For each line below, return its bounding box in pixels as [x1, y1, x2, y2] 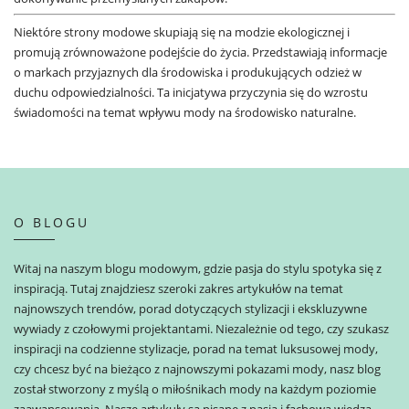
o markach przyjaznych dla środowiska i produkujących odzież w [14, 63, 362, 80]
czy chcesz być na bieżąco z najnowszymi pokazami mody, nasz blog [14, 360, 381, 377]
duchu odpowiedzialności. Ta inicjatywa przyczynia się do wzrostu [14, 83, 368, 100]
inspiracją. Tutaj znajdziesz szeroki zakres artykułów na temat [14, 279, 343, 297]
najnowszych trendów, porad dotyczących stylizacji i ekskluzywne [14, 299, 367, 317]
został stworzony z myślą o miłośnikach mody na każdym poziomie [14, 380, 376, 397]
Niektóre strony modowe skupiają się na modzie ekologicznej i [14, 23, 350, 40]
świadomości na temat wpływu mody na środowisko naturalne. [14, 103, 356, 121]
